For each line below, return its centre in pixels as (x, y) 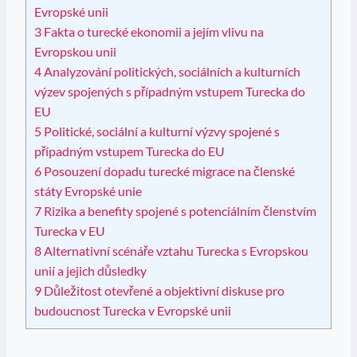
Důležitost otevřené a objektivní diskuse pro (163, 291)
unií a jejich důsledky (90, 271)
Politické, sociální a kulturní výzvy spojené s (161, 131)
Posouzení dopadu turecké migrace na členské (168, 171)
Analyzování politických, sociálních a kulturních (171, 72)
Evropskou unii (75, 52)
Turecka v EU (70, 231)
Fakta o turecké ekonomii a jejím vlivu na (153, 32)
